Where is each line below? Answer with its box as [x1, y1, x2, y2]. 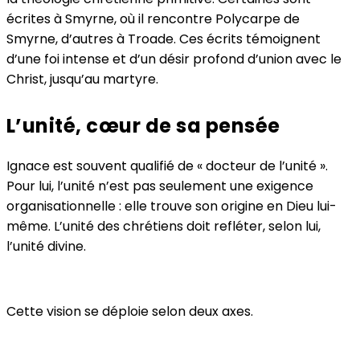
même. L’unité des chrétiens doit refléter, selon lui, [6, 216, 321, 235]
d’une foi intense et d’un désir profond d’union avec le [6, 49, 342, 68]
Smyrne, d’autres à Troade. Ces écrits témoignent [6, 29, 321, 48]
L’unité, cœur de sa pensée [6, 112, 280, 139]
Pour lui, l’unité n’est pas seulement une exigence [6, 176, 313, 195]
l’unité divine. [6, 236, 86, 256]
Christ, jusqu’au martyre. [6, 69, 158, 88]
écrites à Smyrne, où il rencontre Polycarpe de [6, 9, 300, 28]
